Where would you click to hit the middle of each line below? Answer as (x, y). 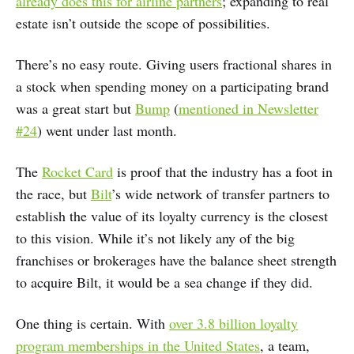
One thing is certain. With (92, 324)
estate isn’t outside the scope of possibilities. (143, 23)
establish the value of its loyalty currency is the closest (172, 216)
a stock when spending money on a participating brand (172, 87)
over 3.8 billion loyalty (233, 324)
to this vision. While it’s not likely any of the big (155, 238)
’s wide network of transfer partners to (220, 194)
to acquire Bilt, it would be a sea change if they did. (164, 282)
